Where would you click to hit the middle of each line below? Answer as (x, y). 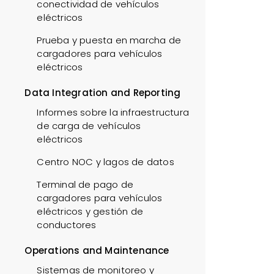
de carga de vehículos (89, 126)
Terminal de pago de (85, 184)
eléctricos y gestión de (90, 211)
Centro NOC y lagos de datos (106, 162)
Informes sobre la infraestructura (113, 112)
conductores (67, 225)
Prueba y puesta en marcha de (109, 40)
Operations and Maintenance (97, 250)
